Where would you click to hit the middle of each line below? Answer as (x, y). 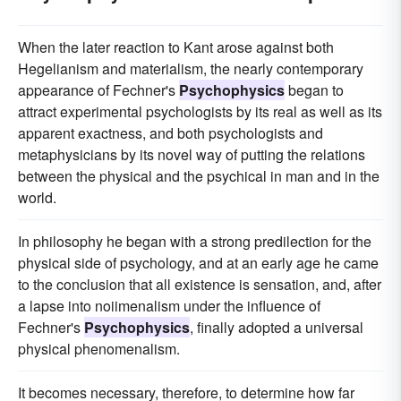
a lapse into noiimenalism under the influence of (169, 306)
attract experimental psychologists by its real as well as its (200, 112)
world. (37, 198)
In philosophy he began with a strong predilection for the (195, 242)
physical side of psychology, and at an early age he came (198, 263)
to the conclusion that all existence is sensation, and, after (200, 285)
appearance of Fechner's (98, 90)
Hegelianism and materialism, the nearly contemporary (191, 69)
